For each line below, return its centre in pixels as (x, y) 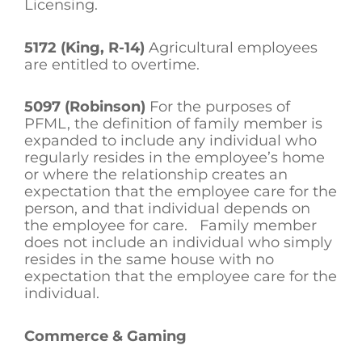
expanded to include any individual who (170, 141)
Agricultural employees (231, 47)
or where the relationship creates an (156, 175)
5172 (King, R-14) (84, 47)
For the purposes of (218, 107)
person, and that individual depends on (167, 209)
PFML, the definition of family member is (173, 124)
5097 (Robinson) (85, 107)
